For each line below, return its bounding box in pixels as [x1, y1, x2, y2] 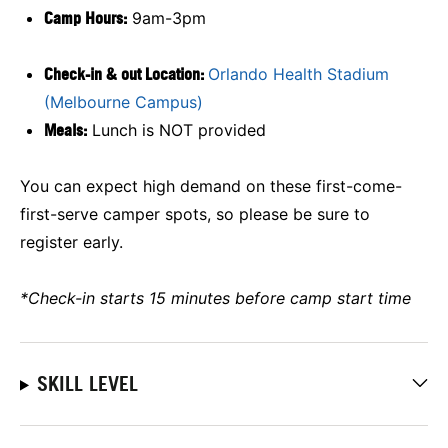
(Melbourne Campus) [44, 91, 203, 112]
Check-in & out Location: [44, 63, 208, 84]
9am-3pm [127, 7, 206, 28]
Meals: [44, 119, 87, 140]
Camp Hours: [44, 7, 127, 28]
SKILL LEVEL [36, 371, 138, 396]
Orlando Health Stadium [208, 63, 389, 84]
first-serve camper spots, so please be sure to [20, 203, 370, 224]
